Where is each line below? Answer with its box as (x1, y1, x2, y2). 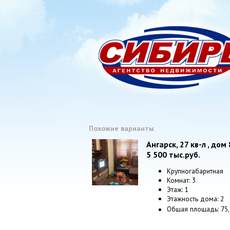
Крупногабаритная (167, 166, 223, 176)
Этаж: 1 (167, 185, 188, 195)
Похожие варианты (89, 124, 154, 133)
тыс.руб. (167, 149, 200, 160)
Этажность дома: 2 (167, 194, 224, 204)
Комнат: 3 (167, 176, 196, 185)
